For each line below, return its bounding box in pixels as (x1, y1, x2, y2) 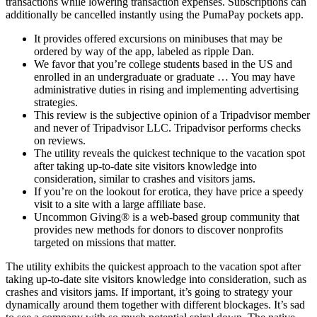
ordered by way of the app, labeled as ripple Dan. (34, 45, 254, 58)
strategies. (34, 96, 78, 109)
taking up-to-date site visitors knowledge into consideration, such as (6, 273, 306, 286)
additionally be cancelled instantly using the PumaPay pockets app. (6, 8, 304, 21)
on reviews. (34, 134, 86, 147)
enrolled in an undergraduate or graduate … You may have (34, 71, 295, 83)
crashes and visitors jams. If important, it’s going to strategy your (6, 286, 292, 299)
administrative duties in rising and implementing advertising (34, 83, 299, 96)
